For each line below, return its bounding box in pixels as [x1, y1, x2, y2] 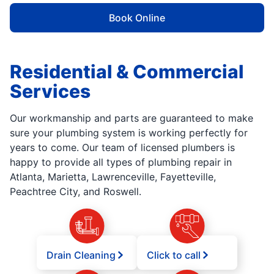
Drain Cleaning [46, 249, 116, 261]
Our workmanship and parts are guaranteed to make [10, 112, 253, 124]
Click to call [147, 249, 201, 261]
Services [10, 80, 91, 102]
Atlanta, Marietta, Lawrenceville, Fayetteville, [10, 171, 216, 183]
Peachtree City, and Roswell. [10, 185, 141, 198]
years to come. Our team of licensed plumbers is [10, 141, 235, 154]
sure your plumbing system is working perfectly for [10, 127, 248, 139]
